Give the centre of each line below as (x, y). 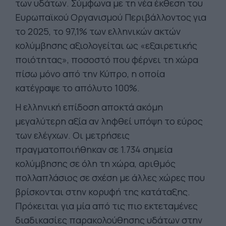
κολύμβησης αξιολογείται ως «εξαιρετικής (106, 45)
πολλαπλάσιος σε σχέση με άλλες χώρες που (110, 178)
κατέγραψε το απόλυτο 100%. (77, 88)
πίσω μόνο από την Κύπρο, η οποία (90, 74)
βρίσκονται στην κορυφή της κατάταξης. (103, 192)
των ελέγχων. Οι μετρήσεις (72, 135)
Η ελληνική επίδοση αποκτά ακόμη (89, 107)
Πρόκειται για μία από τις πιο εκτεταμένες (106, 206)
